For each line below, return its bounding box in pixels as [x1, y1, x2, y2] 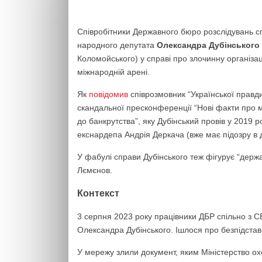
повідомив [89, 89, 128, 99]
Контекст [77, 188, 119, 199]
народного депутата [77, 40, 157, 50]
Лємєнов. [77, 166, 112, 175]
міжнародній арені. [77, 67, 150, 77]
